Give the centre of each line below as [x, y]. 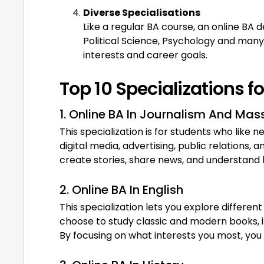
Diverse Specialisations [142, 12]
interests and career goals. [145, 55]
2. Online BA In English [121, 189]
